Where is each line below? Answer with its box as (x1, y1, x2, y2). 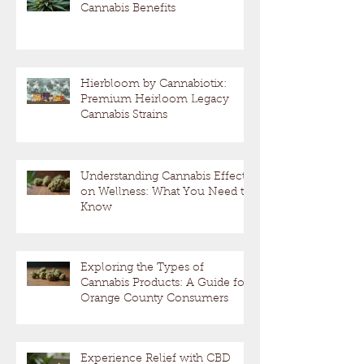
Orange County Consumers (80, 293, 228, 305)
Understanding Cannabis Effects (80, 171, 250, 184)
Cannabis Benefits (80, 3, 175, 15)
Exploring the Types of (80, 262, 204, 275)
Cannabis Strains (80, 110, 167, 122)
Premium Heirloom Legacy (80, 94, 229, 106)
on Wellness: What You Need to (80, 187, 251, 199)
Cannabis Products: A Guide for (80, 278, 249, 290)
